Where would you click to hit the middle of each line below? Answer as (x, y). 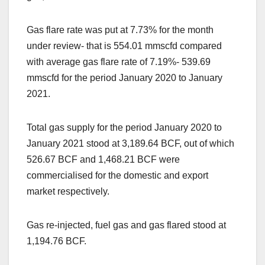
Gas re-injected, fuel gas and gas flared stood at (126, 225)
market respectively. (68, 192)
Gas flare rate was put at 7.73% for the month (120, 30)
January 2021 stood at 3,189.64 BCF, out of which (130, 144)
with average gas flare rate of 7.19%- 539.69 (119, 62)
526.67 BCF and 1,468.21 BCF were (103, 160)
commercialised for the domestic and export (117, 176)
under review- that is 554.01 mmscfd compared (124, 46)
